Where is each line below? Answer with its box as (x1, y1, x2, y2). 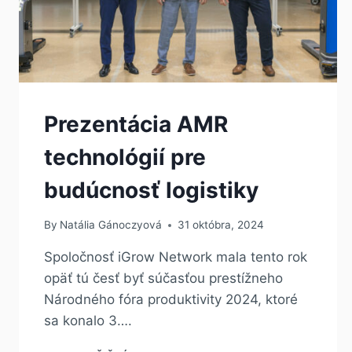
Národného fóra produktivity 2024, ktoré (44, 291, 298, 308)
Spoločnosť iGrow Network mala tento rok (44, 249, 307, 266)
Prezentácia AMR (44, 110, 228, 137)
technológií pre (44, 143, 206, 170)
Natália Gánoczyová (60, 218, 163, 232)
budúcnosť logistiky (44, 176, 258, 203)
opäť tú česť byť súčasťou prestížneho (44, 270, 283, 287)
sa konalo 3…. (44, 313, 132, 329)
